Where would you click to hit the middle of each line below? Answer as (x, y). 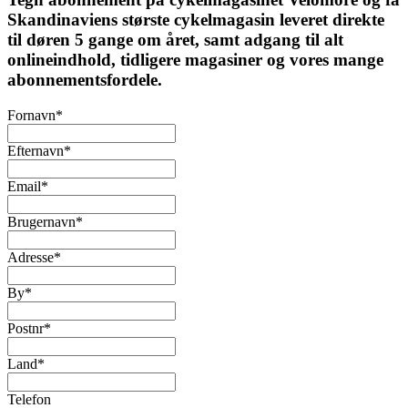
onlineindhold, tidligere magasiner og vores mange (195, 60)
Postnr (25, 329)
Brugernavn (41, 222)
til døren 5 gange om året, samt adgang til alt (175, 40)
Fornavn (31, 116)
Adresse (31, 258)
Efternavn (36, 151)
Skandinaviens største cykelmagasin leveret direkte (196, 20)
